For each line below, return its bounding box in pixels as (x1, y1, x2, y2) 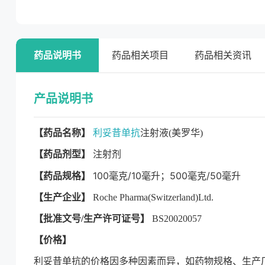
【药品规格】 (34, 171, 91, 181)
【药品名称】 (34, 128, 91, 138)
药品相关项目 (112, 50, 169, 60)
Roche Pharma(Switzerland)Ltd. (91, 192, 214, 202)
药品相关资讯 (195, 50, 251, 60)
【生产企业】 (34, 192, 91, 202)
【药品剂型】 (34, 149, 91, 159)
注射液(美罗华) (140, 128, 203, 138)
